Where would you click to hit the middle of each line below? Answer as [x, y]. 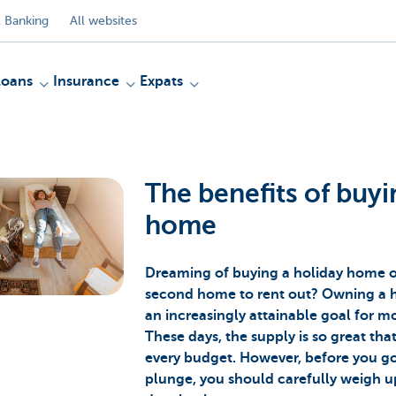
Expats [161, 81]
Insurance [86, 81]
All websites [103, 20]
